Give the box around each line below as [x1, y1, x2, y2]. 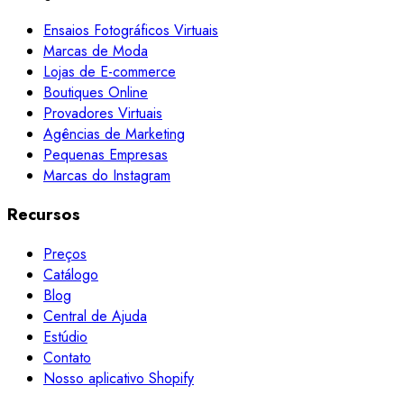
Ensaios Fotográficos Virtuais [43, 19, 218, 41]
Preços [43, 243, 87, 265]
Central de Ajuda [43, 306, 147, 327]
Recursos [7, 202, 80, 227]
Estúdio [43, 326, 87, 348]
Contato [43, 347, 91, 369]
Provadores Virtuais [43, 102, 162, 124]
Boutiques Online [43, 81, 148, 103]
